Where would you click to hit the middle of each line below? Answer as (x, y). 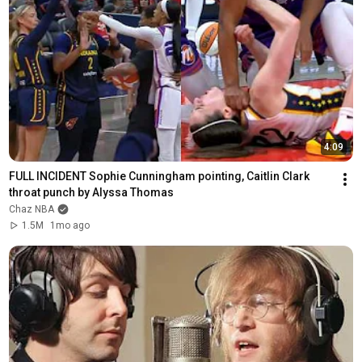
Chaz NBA (31, 209)
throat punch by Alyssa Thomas (91, 192)
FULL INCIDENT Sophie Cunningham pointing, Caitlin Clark (159, 176)
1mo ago (69, 225)
